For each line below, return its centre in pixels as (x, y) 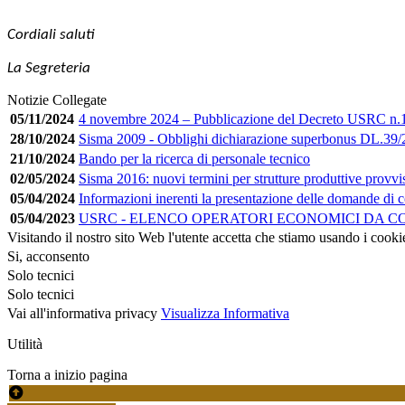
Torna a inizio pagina (67, 374)
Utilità (25, 344)
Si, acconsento (48, 256)
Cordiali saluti (51, 34)
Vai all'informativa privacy (82, 313)
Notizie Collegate (57, 99)
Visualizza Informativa (225, 313)
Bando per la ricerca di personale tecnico (194, 158)
